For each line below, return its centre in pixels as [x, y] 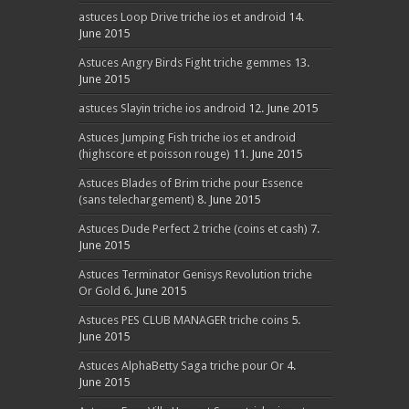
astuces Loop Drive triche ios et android [182, 17]
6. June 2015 [154, 291]
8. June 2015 [228, 199]
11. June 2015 [267, 154]
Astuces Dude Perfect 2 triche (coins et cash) [193, 229]
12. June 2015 [283, 108]
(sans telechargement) [136, 199]
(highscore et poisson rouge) [154, 154]
